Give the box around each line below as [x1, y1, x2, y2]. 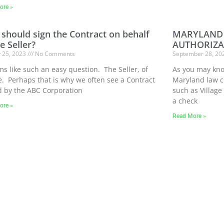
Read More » [172, 112, 206, 120]
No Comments [33, 49, 75, 58]
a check [172, 96, 198, 106]
